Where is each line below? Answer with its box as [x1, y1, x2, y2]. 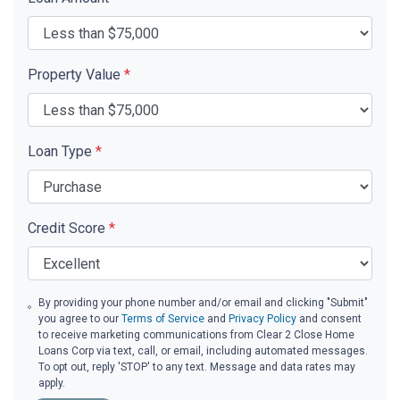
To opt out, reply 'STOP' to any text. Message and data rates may [38, 361, 356, 373]
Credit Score [28, 220, 109, 237]
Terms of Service [121, 312, 205, 325]
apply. [38, 377, 66, 389]
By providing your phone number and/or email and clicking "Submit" [38, 296, 369, 309]
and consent [296, 312, 362, 325]
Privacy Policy [229, 312, 297, 325]
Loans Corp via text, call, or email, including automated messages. [38, 345, 369, 357]
